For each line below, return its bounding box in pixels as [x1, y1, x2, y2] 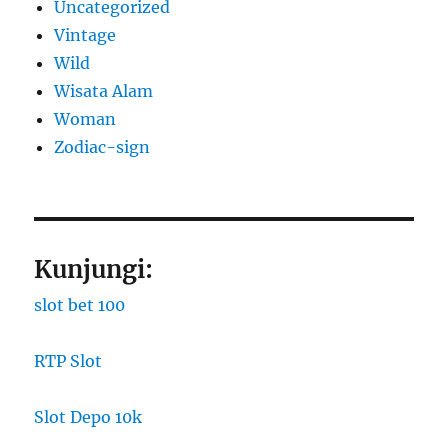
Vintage [54, 25, 117, 46]
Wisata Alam [54, 81, 154, 102]
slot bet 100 [34, 295, 126, 316]
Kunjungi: [34, 254, 154, 286]
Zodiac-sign [54, 137, 151, 158]
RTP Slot [34, 351, 103, 372]
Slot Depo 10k [34, 407, 143, 428]
